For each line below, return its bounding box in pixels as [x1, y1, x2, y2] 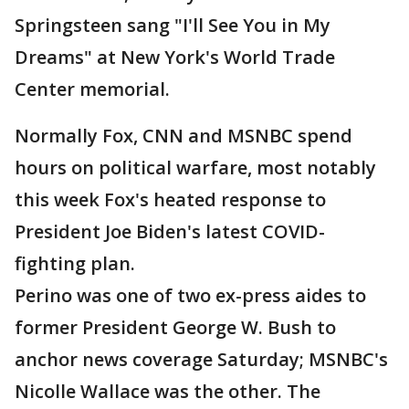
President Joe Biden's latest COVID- [15, 219, 325, 245]
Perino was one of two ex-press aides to [15, 283, 366, 309]
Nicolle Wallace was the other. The [15, 379, 320, 404]
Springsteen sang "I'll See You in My [15, 13, 330, 38]
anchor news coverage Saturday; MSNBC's [15, 347, 388, 372]
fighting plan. [15, 251, 135, 277]
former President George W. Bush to [15, 315, 336, 341]
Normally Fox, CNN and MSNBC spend [15, 123, 352, 149]
